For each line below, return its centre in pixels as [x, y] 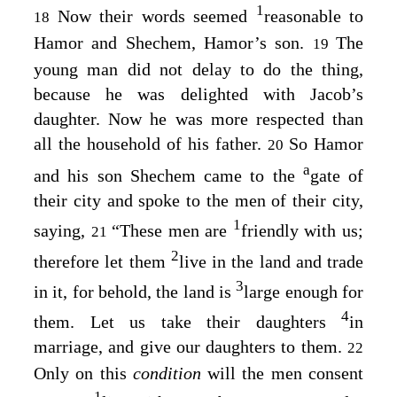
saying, [62, 230]
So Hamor [326, 144]
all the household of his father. [151, 144]
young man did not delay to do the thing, [198, 70]
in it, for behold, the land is [135, 292]
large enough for [304, 292]
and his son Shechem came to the [168, 176]
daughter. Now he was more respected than [198, 119]
